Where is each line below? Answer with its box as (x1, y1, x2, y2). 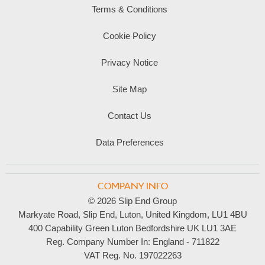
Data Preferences (95, 137, 164, 147)
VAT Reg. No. (83, 250, 137, 261)
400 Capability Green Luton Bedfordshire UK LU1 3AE (28, 223, 237, 234)
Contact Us (108, 110, 151, 121)
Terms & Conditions (92, 4, 167, 14)
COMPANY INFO (97, 179, 168, 195)
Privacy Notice (101, 57, 158, 67)
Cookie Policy (103, 30, 156, 41)
